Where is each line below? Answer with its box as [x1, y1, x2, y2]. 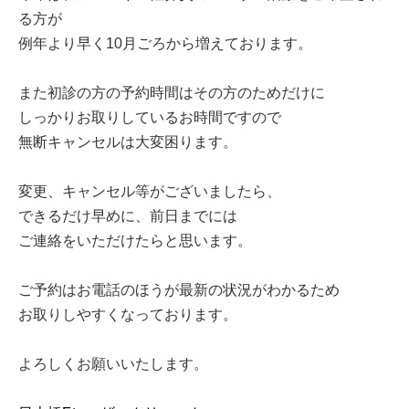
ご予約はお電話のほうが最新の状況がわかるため [18, 282, 340, 299]
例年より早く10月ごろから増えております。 [18, 36, 312, 52]
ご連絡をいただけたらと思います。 [18, 233, 252, 249]
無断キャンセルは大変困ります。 [18, 134, 237, 151]
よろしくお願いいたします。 [18, 356, 208, 372]
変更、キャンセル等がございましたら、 [18, 184, 281, 200]
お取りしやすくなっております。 [18, 307, 237, 323]
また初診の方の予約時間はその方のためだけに [18, 85, 325, 101]
